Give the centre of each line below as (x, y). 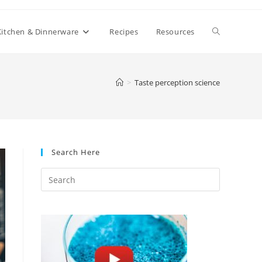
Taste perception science (177, 82)
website (227, 75)
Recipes (124, 32)
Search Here (76, 152)
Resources (175, 32)
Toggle (225, 31)
